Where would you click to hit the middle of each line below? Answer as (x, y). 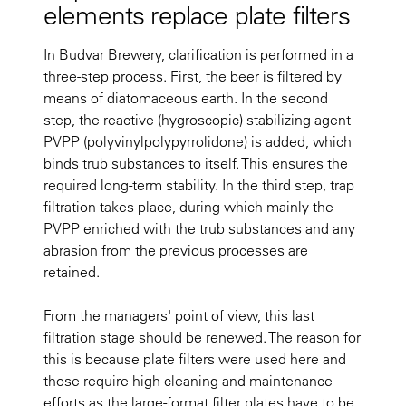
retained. (72, 271)
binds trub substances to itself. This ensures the (196, 163)
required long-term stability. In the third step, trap (199, 184)
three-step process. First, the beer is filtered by (193, 76)
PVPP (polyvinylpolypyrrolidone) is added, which (198, 141)
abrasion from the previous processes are (176, 250)
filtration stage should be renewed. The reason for (202, 337)
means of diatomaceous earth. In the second (186, 97)
